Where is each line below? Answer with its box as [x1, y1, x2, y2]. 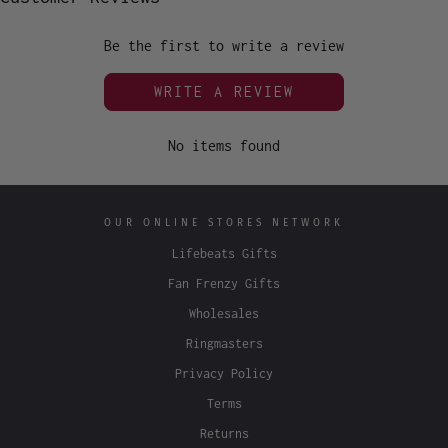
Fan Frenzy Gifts [168, 275, 280, 291]
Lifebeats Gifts [171, 245, 277, 261]
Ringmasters [185, 335, 263, 351]
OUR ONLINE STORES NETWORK [104, 216, 344, 229]
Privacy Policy [175, 365, 273, 381]
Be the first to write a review [104, 36, 344, 54]
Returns [199, 425, 249, 441]
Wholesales [189, 305, 259, 321]
